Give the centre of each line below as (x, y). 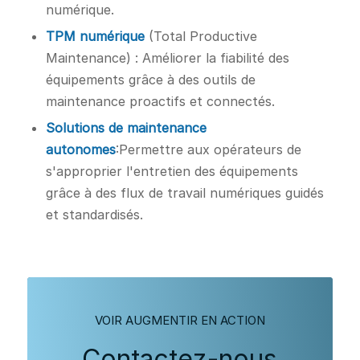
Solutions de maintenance (126, 128)
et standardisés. (94, 215)
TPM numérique (95, 37)
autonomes (80, 150)
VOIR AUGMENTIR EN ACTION (180, 321)
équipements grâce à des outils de (150, 80)
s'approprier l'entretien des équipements (172, 172)
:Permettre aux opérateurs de (208, 150)
